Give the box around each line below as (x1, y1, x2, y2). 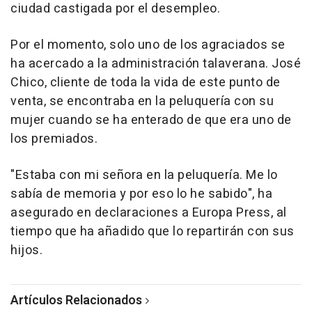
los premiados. (10, 130, 97, 148)
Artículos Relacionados (10, 291, 142, 310)
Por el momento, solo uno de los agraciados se (10, 36, 286, 54)
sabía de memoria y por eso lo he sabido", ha (10, 185, 272, 203)
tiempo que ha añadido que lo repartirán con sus (10, 222, 295, 241)
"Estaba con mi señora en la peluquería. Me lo (10, 166, 278, 185)
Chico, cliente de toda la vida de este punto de (10, 73, 281, 92)
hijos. (10, 241, 42, 260)
